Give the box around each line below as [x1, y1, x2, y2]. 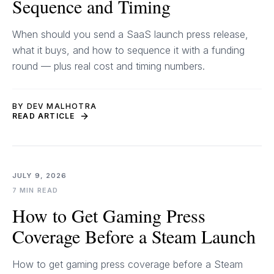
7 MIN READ [12, 186, 58, 194]
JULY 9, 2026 [12, 171, 67, 180]
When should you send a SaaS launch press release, [12, 28, 248, 40]
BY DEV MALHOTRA [12, 102, 97, 111]
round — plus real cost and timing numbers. [12, 60, 205, 72]
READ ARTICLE [12, 111, 75, 120]
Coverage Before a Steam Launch [12, 224, 256, 248]
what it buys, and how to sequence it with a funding [12, 44, 245, 56]
